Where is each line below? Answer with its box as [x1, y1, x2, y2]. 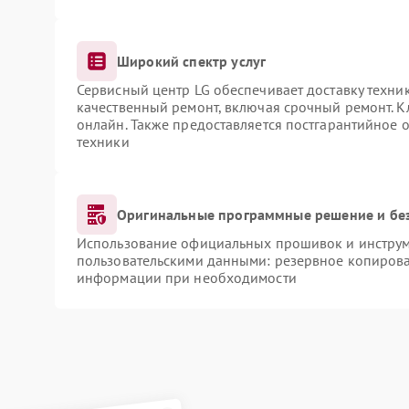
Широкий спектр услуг [116, 51, 267, 70]
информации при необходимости [76, 268, 297, 287]
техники [76, 132, 130, 151]
